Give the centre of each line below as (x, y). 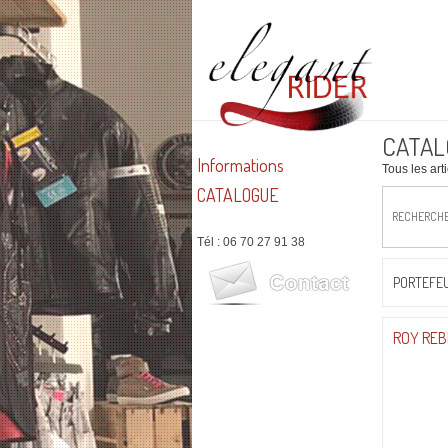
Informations (240, 165)
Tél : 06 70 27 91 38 (251, 242)
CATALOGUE (238, 195)
